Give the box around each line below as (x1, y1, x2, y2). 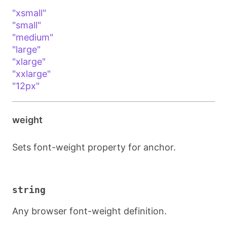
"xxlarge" (12, 68, 51, 79)
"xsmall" (12, 8, 46, 18)
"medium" (12, 32, 53, 43)
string (12, 184, 46, 195)
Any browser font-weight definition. (12, 206, 167, 216)
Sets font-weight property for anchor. (12, 142, 176, 153)
